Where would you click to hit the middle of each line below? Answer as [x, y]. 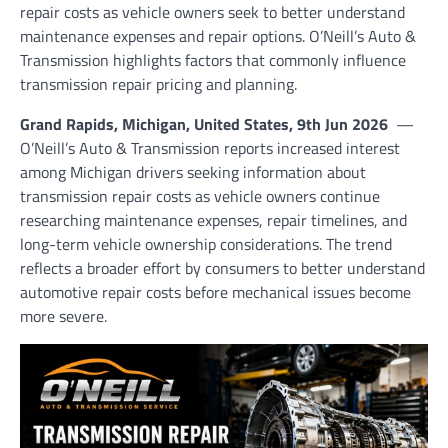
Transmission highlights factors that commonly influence [213, 60]
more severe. [63, 316]
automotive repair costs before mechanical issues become [215, 292]
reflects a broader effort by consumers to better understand [222, 268]
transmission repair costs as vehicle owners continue [200, 196]
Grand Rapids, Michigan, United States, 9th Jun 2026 [206, 124]
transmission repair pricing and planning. [158, 84]
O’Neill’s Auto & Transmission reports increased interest [210, 148]
